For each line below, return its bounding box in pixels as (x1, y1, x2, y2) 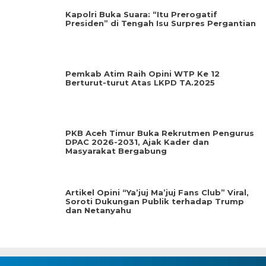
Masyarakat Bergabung (65, 146, 167, 156)
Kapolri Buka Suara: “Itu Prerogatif (65, 9, 217, 19)
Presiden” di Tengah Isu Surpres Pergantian (65, 18, 256, 28)
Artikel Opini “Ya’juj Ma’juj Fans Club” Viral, (65, 188, 249, 197)
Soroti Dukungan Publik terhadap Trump (65, 197, 244, 206)
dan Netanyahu (65, 205, 131, 215)
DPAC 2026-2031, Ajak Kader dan (65, 137, 209, 147)
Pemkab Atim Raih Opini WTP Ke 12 (65, 69, 220, 78)
